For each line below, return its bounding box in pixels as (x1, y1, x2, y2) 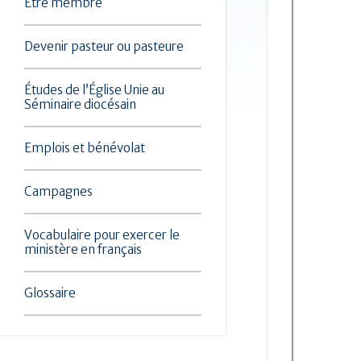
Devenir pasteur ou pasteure (24, 39, 184, 54)
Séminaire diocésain (24, 97, 136, 112)
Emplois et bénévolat (24, 140, 145, 156)
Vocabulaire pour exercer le (24, 227, 180, 243)
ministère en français (24, 242, 142, 257)
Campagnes (24, 184, 93, 199)
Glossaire (24, 285, 76, 301)
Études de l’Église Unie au (24, 82, 164, 98)
